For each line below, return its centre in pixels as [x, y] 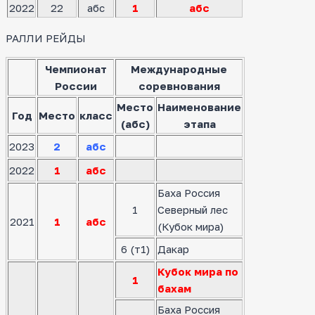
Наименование [199, 107]
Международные [179, 69]
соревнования [179, 86]
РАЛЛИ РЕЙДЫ [46, 38]
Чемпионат [76, 69]
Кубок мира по [198, 272]
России [76, 86]
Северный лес [193, 210]
